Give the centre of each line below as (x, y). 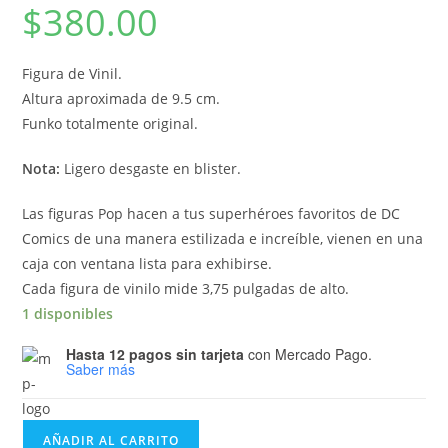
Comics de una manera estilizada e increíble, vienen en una (223, 239)
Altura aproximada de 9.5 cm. (121, 99)
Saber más (101, 369)
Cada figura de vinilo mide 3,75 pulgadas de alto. (186, 289)
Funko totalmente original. (110, 124)
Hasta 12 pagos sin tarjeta (155, 354)
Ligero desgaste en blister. (151, 169)
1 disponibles (68, 314)
